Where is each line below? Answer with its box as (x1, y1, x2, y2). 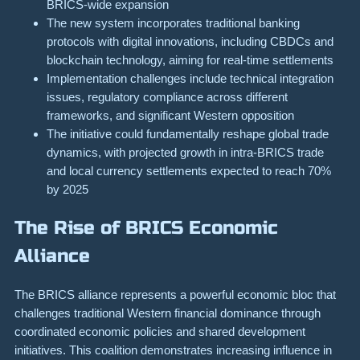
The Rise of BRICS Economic (14, 216, 278, 239)
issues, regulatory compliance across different (47, 89, 288, 104)
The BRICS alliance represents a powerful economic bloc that (14, 287, 336, 301)
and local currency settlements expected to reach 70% (47, 163, 331, 178)
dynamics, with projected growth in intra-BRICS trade (47, 145, 324, 159)
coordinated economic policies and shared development (14, 324, 305, 338)
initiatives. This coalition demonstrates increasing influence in (14, 342, 332, 357)
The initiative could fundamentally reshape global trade (47, 126, 329, 141)
